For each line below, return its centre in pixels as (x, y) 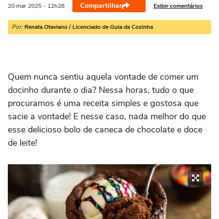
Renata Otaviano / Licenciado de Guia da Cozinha (89, 27)
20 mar (17, 6)
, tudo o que (171, 90)
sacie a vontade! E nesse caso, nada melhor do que (107, 116)
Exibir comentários (178, 6)
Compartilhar (101, 6)
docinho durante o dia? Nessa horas (78, 90)
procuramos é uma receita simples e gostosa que (103, 103)
